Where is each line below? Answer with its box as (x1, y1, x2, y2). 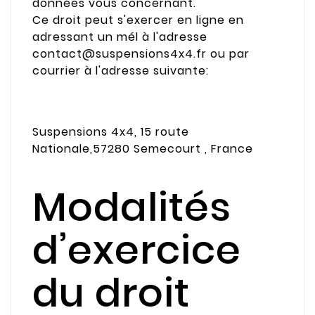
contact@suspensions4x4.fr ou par (32, 45, 250, 62)
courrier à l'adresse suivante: (32, 62, 209, 79)
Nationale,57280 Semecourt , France (32, 141, 253, 157)
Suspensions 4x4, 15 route (32, 124, 189, 141)
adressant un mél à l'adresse (32, 28, 207, 45)
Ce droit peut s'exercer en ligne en (32, 11, 244, 28)
